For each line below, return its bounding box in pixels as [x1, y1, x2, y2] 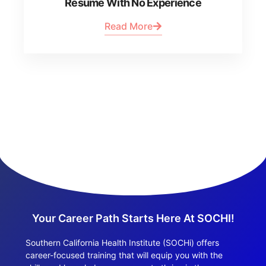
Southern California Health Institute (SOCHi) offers [25, 237, 219, 248]
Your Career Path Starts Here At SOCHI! [31, 211, 235, 224]
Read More [104, 20, 153, 32]
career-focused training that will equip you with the [25, 249, 223, 260]
